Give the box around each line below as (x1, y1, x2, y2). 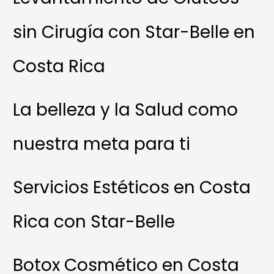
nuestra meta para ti (13, 132, 191, 157)
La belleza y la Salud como (13, 98, 239, 122)
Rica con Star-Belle (13, 210, 176, 234)
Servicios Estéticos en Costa (13, 176, 251, 200)
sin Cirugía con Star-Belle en (13, 20, 256, 45)
